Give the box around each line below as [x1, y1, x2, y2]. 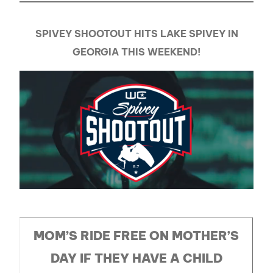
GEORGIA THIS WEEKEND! [73, 45, 200, 58]
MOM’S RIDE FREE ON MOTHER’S [34, 227, 239, 243]
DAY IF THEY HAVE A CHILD [50, 250, 222, 266]
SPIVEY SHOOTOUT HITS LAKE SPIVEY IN [35, 27, 238, 40]
